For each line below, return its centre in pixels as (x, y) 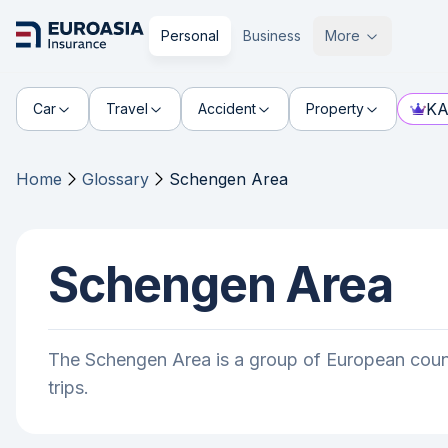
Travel (127, 108)
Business (272, 35)
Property (335, 108)
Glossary (115, 179)
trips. (68, 387)
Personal (190, 35)
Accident (227, 108)
